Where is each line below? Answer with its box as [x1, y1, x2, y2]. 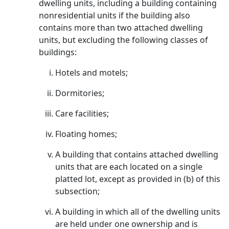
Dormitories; [55, 87, 104, 99]
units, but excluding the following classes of [39, 34, 208, 45]
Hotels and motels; [55, 67, 128, 78]
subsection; [55, 186, 100, 197]
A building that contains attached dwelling [55, 149, 218, 160]
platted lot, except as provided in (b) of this [55, 173, 220, 185]
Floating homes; [55, 128, 117, 140]
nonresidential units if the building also [39, 10, 190, 21]
